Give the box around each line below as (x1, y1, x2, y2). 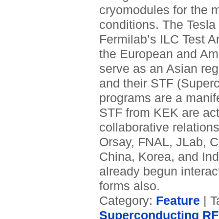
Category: (99, 194, 156, 208)
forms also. (99, 179, 160, 193)
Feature (155, 194, 200, 208)
